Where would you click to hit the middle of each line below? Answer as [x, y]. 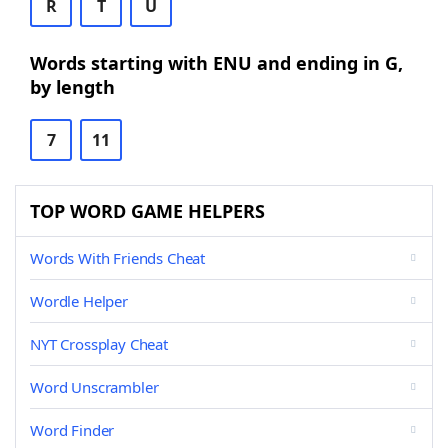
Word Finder [72, 430]
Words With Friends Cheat [118, 258]
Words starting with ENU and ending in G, [216, 63]
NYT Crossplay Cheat [99, 344]
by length [72, 87]
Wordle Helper [79, 301]
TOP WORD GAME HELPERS [147, 211]
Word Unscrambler [94, 387]
